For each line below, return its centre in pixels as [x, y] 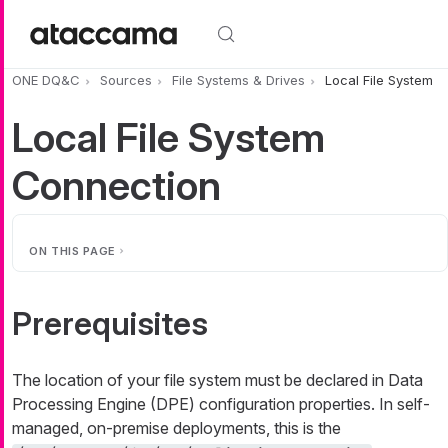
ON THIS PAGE [72, 251]
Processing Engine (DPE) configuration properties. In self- [221, 404]
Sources [126, 80]
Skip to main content [78, 12]
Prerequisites [110, 324]
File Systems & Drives [238, 80]
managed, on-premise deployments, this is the [176, 428]
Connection [116, 186]
